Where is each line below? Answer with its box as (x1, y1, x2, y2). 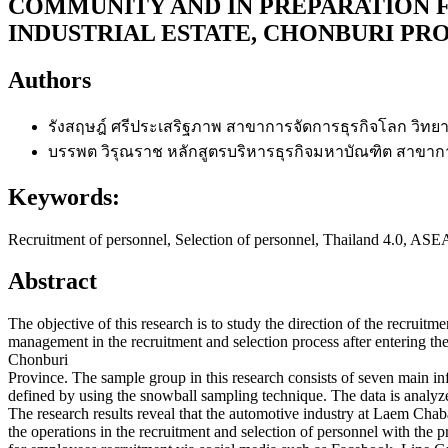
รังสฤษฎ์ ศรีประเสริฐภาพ (48, 117, 226, 135)
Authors (8, 66, 91, 93)
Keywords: (8, 183, 120, 210)
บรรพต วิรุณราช (48, 142, 167, 160)
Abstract (8, 268, 97, 295)
